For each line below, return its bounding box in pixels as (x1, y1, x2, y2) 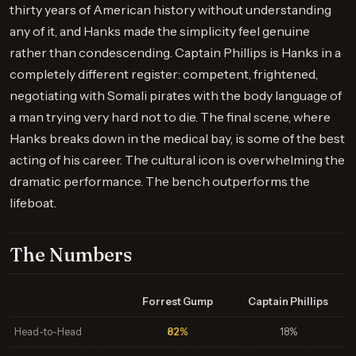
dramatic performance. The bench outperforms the (10, 173, 310, 189)
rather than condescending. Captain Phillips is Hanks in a (10, 44, 341, 60)
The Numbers (10, 243, 132, 266)
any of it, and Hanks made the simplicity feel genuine (10, 23, 310, 39)
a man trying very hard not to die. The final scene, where (10, 109, 331, 125)
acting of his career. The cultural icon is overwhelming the (10, 152, 345, 168)
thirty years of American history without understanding (10, 2, 331, 17)
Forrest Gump (142, 296, 213, 308)
